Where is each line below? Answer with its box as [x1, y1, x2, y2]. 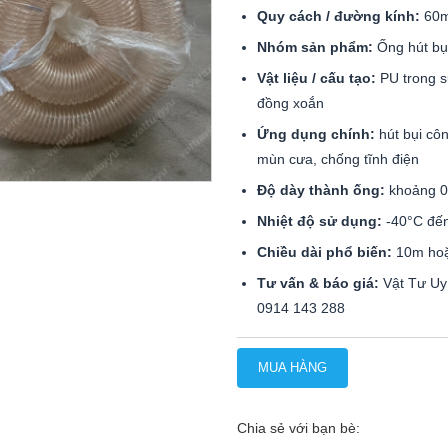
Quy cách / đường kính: [256, 8, 420, 24]
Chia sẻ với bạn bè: [236, 420, 360, 436]
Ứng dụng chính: [256, 126, 375, 142]
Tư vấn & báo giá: [256, 275, 379, 291]
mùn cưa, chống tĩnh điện [256, 151, 419, 167]
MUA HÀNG [257, 360, 327, 375]
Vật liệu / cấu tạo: [256, 70, 376, 86]
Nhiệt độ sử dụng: [256, 213, 382, 229]
